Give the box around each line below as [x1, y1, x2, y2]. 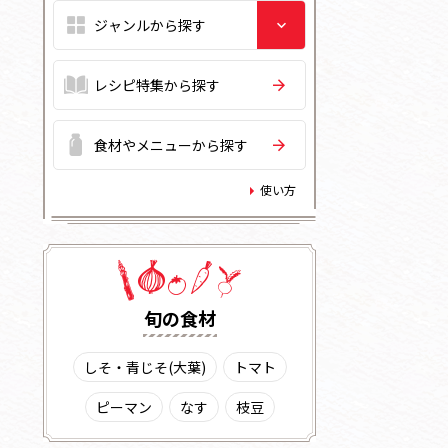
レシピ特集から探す [94, 75, 220, 95]
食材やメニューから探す [94, 135, 248, 155]
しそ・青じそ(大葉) [83, 357, 206, 377]
